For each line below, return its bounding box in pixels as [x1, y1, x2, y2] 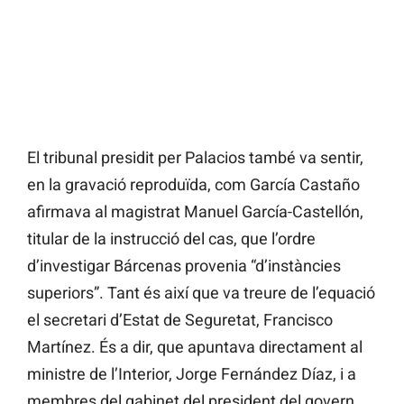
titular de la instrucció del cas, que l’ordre [27, 229, 316, 249]
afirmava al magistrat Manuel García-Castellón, [27, 202, 363, 222]
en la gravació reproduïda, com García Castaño [27, 175, 360, 195]
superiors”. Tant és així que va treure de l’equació [27, 283, 375, 303]
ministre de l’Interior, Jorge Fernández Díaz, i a [27, 364, 356, 384]
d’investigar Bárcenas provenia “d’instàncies [27, 256, 341, 276]
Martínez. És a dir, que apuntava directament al [27, 337, 363, 357]
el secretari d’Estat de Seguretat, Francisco [27, 310, 333, 330]
